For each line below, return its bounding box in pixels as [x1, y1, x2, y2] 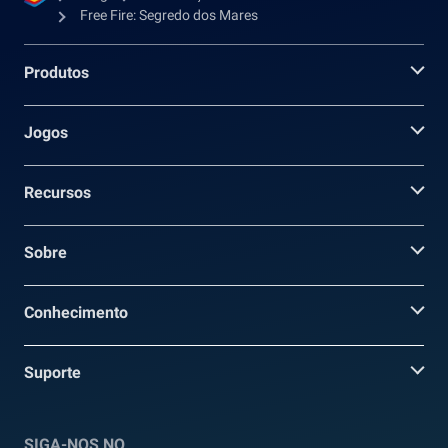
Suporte [24, 362, 81, 382]
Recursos [24, 182, 91, 202]
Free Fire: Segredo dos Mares [80, 6, 258, 23]
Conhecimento [24, 302, 128, 322]
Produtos [24, 62, 89, 82]
